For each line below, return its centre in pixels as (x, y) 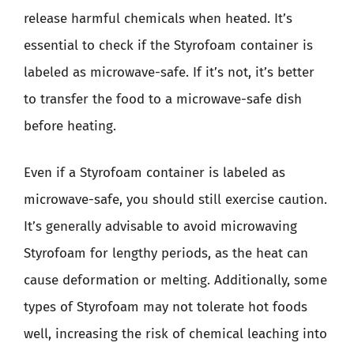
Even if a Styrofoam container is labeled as (154, 173)
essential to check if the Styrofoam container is (168, 45)
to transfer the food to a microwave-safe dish (163, 99)
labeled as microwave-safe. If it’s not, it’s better (169, 72)
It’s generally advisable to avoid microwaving (160, 226)
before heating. (70, 126)
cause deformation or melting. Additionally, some (175, 280)
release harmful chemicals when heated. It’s (158, 18)
